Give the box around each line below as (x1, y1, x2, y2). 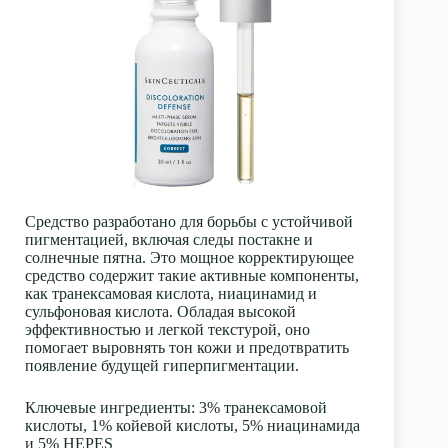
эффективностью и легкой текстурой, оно (25, 320, 310, 338)
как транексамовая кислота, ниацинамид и (25, 284, 317, 302)
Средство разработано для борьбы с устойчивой (25, 212, 353, 230)
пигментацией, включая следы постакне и (25, 230, 313, 248)
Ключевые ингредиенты (25, 398, 191, 416)
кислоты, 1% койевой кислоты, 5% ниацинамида (25, 416, 360, 434)
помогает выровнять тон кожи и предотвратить (25, 338, 349, 356)
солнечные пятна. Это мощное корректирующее (25, 248, 354, 266)
